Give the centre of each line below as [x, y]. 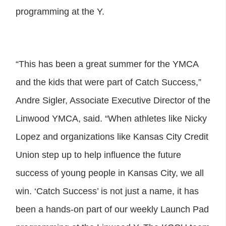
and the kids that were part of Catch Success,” [108, 82]
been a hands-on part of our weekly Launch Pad [112, 209]
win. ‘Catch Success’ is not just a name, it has [107, 191]
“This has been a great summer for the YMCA [107, 64]
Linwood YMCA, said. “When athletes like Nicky [111, 118]
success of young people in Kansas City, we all [110, 173]
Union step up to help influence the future [98, 155]
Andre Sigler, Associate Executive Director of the [113, 100]
